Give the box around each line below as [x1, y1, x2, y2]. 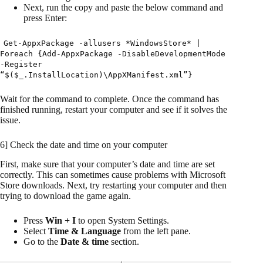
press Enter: [23, 13, 67, 23]
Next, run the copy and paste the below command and [23, 2, 223, 13]
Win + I [45, 215, 76, 225]
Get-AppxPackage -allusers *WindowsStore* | [4, 39, 201, 48]
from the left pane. [121, 225, 191, 236]
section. [109, 236, 139, 247]
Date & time [60, 236, 109, 247]
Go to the [23, 236, 60, 247]
